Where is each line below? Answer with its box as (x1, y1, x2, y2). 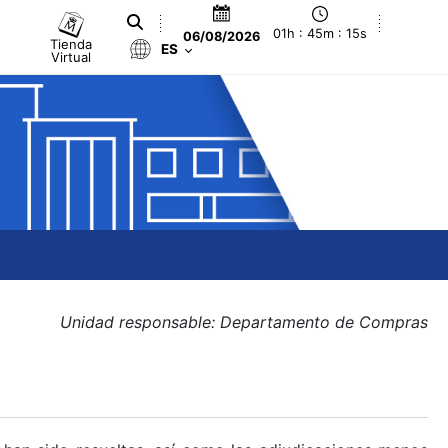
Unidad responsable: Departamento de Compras (60, 312, 428, 332)
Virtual (51, 48, 92, 65)
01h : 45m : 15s (273, 26, 368, 42)
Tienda (50, 35, 93, 52)
